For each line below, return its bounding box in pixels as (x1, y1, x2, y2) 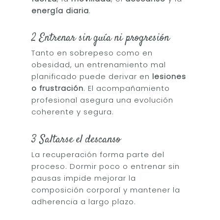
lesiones (152, 71, 187, 82)
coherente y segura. (31, 107, 114, 117)
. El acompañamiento (83, 83, 170, 93)
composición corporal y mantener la (31, 184, 181, 195)
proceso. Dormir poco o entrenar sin (31, 161, 180, 171)
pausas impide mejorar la (31, 172, 137, 183)
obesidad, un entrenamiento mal (31, 59, 166, 70)
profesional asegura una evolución (31, 95, 174, 105)
